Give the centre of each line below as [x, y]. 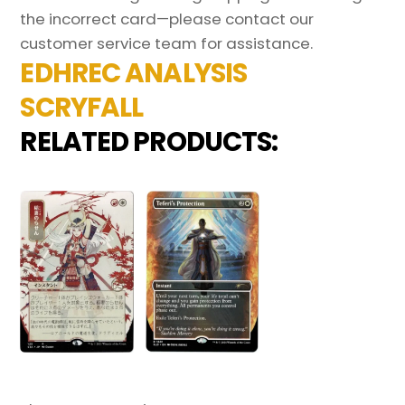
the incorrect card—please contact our [167, 19]
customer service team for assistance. [170, 43]
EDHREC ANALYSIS [134, 72]
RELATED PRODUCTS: [149, 141]
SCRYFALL [82, 107]
